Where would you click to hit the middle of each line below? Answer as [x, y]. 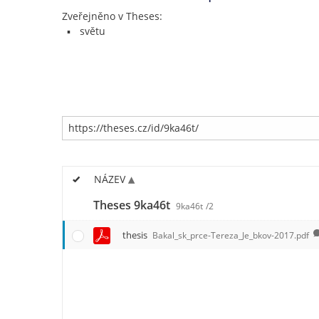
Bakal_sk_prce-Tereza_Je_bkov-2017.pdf [231, 235]
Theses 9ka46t [133, 205]
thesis [136, 235]
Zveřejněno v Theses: [112, 16]
